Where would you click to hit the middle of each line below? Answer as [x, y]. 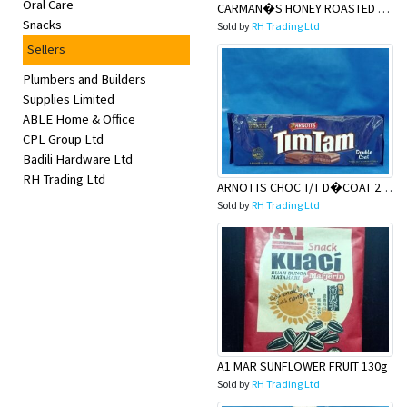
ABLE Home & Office [79, 119]
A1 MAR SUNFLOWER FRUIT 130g [303, 366]
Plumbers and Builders [84, 79]
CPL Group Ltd [63, 139]
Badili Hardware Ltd [78, 159]
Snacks [42, 25]
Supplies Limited [69, 99]
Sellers [46, 49]
